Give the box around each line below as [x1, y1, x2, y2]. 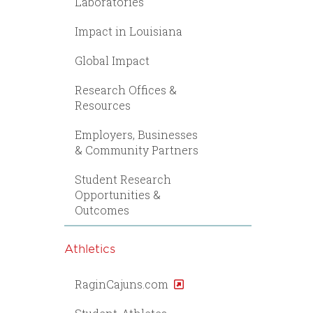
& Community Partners [75, 143, 198, 157]
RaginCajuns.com [75, 277, 168, 291]
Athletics [64, 241, 115, 255]
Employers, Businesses [75, 127, 198, 142]
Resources [75, 98, 131, 112]
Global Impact [75, 53, 150, 68]
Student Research [75, 172, 171, 187]
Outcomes [75, 203, 129, 217]
